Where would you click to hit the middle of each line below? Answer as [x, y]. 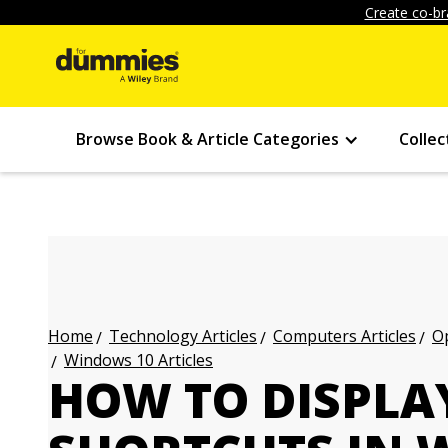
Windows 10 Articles [138, 360]
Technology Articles [183, 336]
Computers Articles [344, 336]
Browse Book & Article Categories [207, 139]
